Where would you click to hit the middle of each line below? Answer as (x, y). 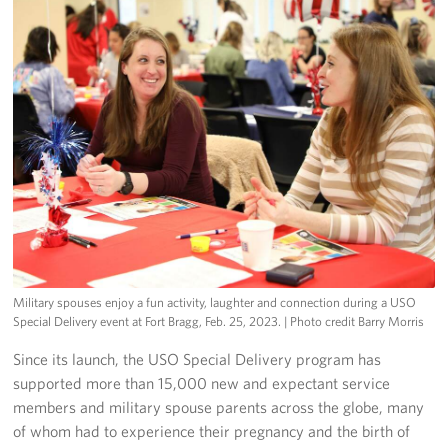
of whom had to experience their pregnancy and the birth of (212, 430)
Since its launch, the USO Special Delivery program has (197, 358)
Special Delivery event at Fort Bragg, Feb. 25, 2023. (149, 321)
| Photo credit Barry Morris (354, 321)
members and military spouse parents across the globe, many (219, 406)
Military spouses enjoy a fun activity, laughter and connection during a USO (215, 302)
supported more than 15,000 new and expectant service (202, 382)
